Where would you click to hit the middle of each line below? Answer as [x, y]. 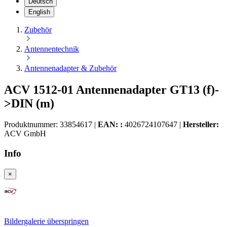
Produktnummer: [32, 125]
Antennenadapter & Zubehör [70, 68]
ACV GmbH [25, 134]
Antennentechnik [52, 49]
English [39, 12]
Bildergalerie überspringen [46, 221]
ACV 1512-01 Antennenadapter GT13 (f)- [111, 89]
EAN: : [110, 125]
